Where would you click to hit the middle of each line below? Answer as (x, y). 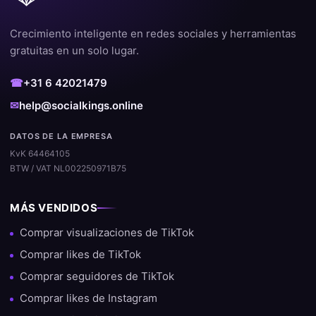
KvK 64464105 (40, 154)
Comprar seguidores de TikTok (97, 276)
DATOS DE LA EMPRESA (61, 136)
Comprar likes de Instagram (89, 298)
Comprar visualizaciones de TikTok (107, 233)
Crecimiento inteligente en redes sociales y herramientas (153, 34)
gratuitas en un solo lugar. (74, 51)
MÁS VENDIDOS (54, 208)
